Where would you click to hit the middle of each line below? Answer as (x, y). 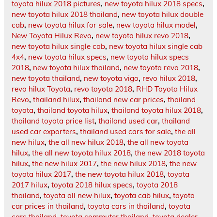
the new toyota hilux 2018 (119, 174)
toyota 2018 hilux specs (92, 185)
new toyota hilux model (156, 25)
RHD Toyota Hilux (167, 89)
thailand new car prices (124, 99)
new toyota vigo (111, 78)
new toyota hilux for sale (70, 25)
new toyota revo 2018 (161, 67)
